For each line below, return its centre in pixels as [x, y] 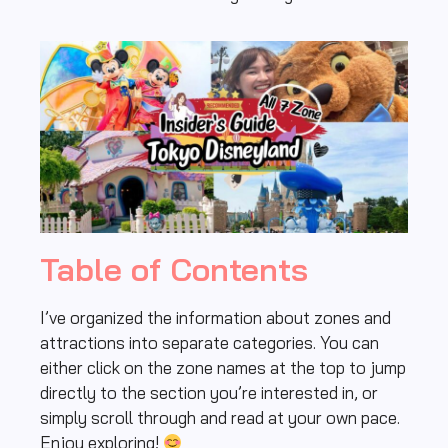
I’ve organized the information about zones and [215, 318]
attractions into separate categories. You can [209, 343]
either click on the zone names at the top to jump [223, 368]
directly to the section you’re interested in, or [209, 393]
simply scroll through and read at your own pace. [220, 418]
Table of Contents [174, 269]
